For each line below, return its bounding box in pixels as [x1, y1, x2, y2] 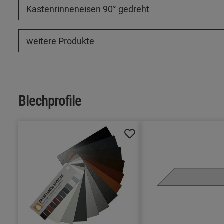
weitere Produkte [26, 35, 94, 47]
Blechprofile [18, 91, 81, 110]
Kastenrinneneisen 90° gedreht [26, 3, 149, 15]
